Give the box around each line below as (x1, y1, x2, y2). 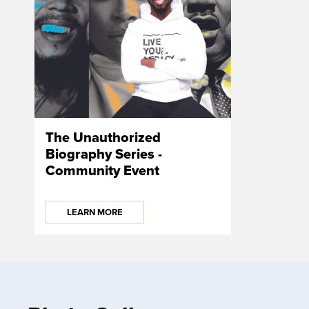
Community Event (46, 159, 159, 181)
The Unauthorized (46, 126, 161, 148)
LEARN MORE (67, 205, 123, 219)
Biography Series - (46, 143, 162, 164)
